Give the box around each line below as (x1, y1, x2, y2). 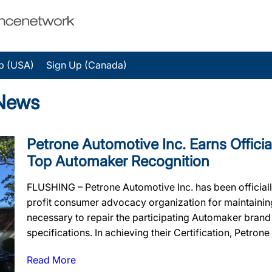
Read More (27, 254, 76, 266)
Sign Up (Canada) (46, 59, 127, 71)
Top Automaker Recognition (27, 152, 209, 170)
